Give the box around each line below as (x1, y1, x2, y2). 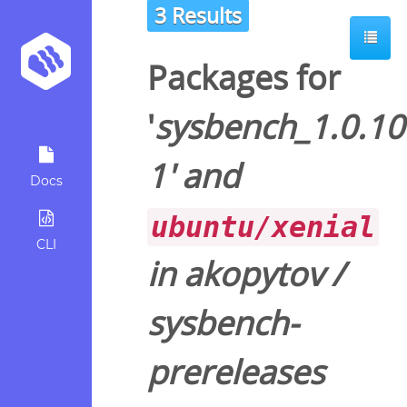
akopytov (184, 252, 323, 297)
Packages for (147, 55, 341, 101)
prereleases (147, 350, 324, 395)
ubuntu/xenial (151, 210, 375, 245)
